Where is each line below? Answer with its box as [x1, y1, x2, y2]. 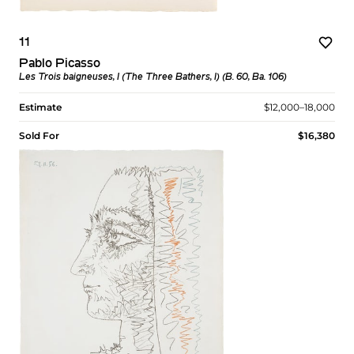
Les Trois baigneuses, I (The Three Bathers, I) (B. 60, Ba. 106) [19, 73, 287, 83]
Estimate [19, 101, 62, 114]
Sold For [19, 130, 59, 142]
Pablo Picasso [19, 58, 100, 71]
